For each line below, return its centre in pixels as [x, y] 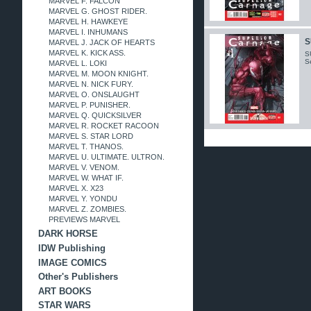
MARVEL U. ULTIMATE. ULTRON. [106, 157]
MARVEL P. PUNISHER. [89, 104]
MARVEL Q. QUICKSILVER [95, 115]
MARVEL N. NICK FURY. [91, 84]
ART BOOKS [65, 291]
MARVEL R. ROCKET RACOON [103, 125]
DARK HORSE [68, 234]
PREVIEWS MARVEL [84, 219]
